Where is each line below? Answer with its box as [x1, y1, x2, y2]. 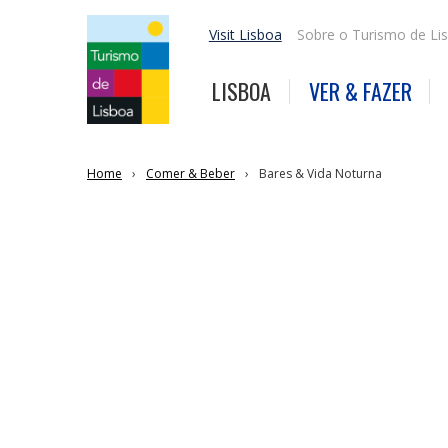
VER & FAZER [308, 75, 412, 108]
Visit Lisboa [208, 25, 282, 45]
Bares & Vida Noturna [259, 165, 382, 183]
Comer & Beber [146, 165, 235, 183]
